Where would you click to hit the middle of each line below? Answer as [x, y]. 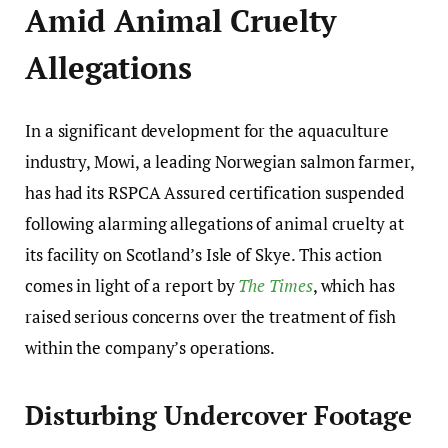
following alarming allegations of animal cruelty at [214, 223]
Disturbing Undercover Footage [218, 416]
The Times [275, 285]
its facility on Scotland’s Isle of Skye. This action [203, 254]
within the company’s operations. [150, 347]
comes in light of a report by [132, 285]
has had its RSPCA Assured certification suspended [214, 192]
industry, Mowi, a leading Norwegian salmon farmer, [219, 161]
